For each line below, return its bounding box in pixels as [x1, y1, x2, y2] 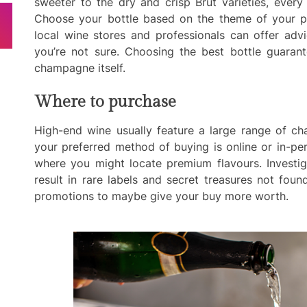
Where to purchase [34, 92, 176, 112]
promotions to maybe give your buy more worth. [34, 188, 288, 203]
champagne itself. [34, 60, 125, 75]
